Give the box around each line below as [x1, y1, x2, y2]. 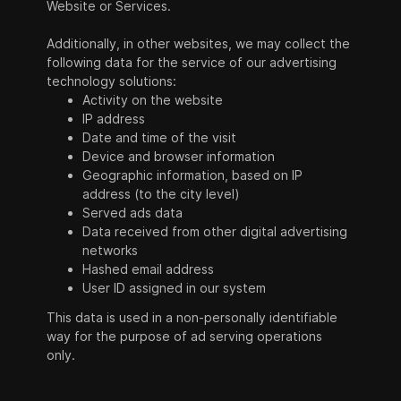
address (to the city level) [82, 186, 241, 201]
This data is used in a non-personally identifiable [47, 310, 338, 325]
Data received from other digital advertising [82, 224, 348, 239]
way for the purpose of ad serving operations [47, 328, 323, 344]
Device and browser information [82, 149, 276, 164]
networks [82, 243, 139, 258]
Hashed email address [82, 261, 215, 277]
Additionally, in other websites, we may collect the [47, 36, 351, 51]
